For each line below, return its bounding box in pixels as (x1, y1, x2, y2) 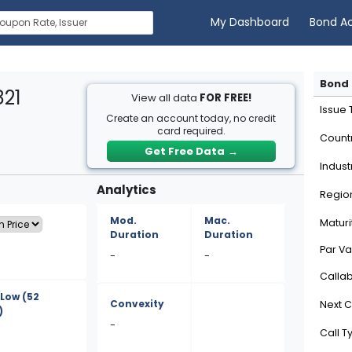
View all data (130, 90, 200, 105)
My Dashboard (211, 14, 290, 31)
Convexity (110, 297, 165, 310)
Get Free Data (144, 144, 225, 159)
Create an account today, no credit (106, 112, 277, 125)
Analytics (97, 181, 157, 198)
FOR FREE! (199, 90, 251, 105)
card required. (156, 124, 225, 137)
